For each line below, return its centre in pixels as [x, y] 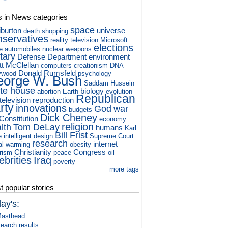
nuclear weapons [67, 49]
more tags [124, 169]
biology [92, 91]
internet [106, 144]
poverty [65, 162]
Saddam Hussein [109, 83]
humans [109, 128]
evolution [119, 92]
